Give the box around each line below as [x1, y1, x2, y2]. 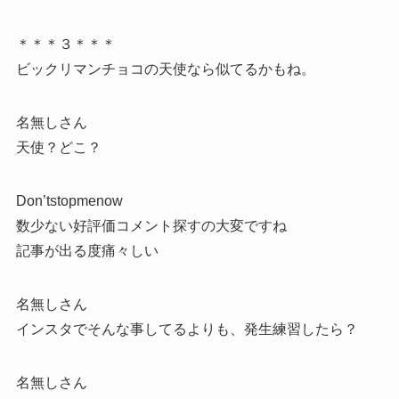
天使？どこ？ [15, 140, 102, 156]
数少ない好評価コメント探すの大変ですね [15, 218, 287, 234]
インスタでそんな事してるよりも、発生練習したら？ [15, 322, 358, 338]
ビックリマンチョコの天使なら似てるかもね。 [15, 61, 315, 77]
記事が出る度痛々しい [15, 243, 159, 259]
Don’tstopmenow [15, 193, 123, 209]
